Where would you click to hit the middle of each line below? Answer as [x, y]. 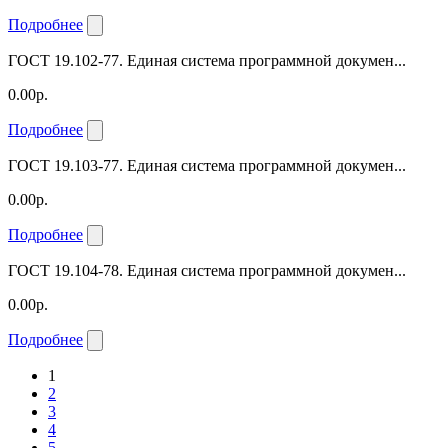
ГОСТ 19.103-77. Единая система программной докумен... [207, 165]
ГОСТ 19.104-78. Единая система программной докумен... [207, 270]
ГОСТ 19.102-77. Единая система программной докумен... [207, 60]
